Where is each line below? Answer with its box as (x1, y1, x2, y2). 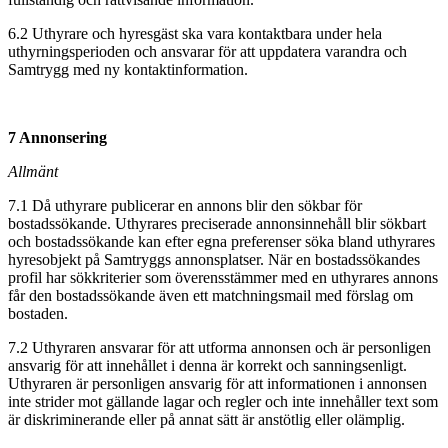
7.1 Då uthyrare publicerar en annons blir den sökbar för (8, 196, 362, 214)
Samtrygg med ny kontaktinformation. (8, 60, 248, 78)
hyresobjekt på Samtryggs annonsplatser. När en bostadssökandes (8, 250, 420, 268)
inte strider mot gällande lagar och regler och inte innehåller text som (8, 392, 438, 410)
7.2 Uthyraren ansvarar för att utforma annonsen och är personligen (8, 338, 431, 356)
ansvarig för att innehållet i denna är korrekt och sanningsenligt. (8, 356, 407, 374)
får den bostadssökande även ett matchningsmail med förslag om (8, 286, 413, 304)
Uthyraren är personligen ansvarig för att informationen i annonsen (8, 374, 427, 392)
